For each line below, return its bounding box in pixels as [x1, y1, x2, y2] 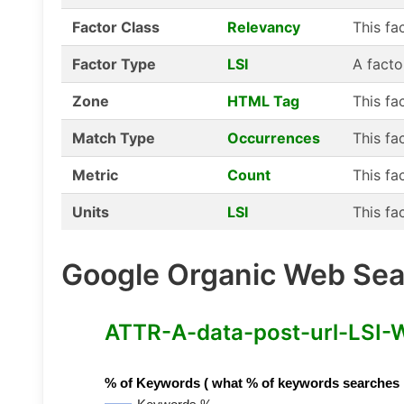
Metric [72, 166, 118, 184]
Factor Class [72, 18, 160, 36]
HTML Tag [227, 92, 299, 110]
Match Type [72, 129, 155, 147]
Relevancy [227, 18, 300, 36]
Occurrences [227, 129, 320, 147]
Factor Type [72, 55, 156, 73]
